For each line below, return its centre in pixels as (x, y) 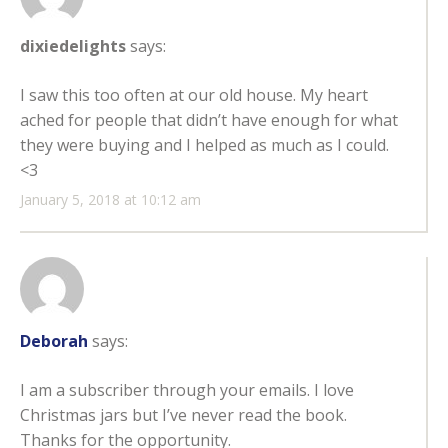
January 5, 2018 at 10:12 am (110, 200)
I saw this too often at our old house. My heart (194, 95)
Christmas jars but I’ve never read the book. (183, 415)
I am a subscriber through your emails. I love (187, 390)
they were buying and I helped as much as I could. (204, 145)
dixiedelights (73, 46)
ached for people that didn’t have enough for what (209, 120)
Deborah (54, 341)
